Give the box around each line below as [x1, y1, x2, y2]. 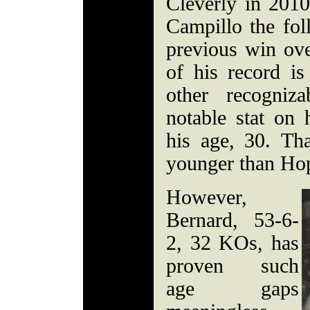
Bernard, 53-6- [166, 209, 299, 231]
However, [166, 186, 247, 208]
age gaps [166, 277, 299, 300]
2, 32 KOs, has [166, 232, 299, 254]
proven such [166, 255, 299, 277]
